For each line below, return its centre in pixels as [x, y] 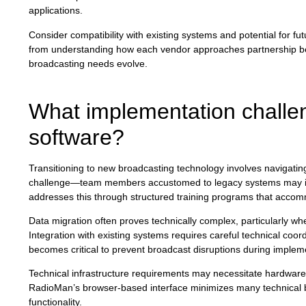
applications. [56, 11]
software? [76, 137]
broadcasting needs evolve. [88, 63]
